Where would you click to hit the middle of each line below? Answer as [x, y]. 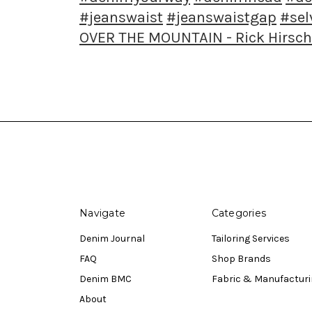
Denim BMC [106, 279]
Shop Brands [241, 258]
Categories [239, 213]
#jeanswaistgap [221, 17]
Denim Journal [112, 238]
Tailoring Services [250, 238]
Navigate [102, 213]
